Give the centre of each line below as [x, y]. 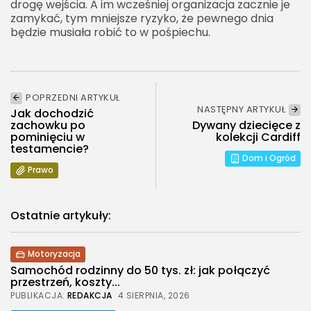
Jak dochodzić [52, 113]
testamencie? [50, 149]
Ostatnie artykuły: [61, 215]
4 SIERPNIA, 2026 [154, 295]
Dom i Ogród [269, 158]
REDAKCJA [90, 295]
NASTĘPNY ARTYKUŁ [241, 110]
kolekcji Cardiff [258, 137]
